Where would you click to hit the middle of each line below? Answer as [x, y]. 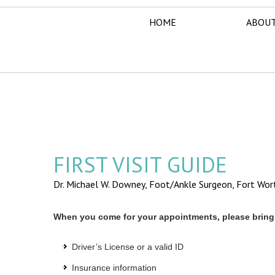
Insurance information [114, 268]
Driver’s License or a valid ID [128, 247]
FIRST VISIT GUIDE [140, 165]
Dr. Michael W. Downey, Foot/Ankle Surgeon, [145, 184]
